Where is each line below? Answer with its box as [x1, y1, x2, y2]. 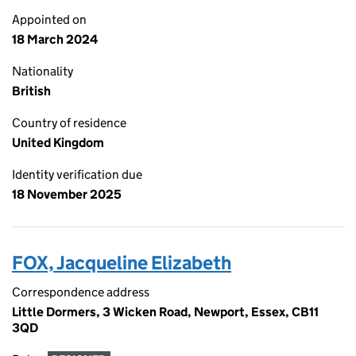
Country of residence [12, 115, 126, 130]
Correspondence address [12, 284, 149, 300]
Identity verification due [12, 167, 142, 182]
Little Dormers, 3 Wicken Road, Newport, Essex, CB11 [12, 304, 319, 319]
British [12, 83, 51, 99]
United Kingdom [12, 135, 104, 150]
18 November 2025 [12, 187, 122, 202]
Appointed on [12, 12, 87, 27]
